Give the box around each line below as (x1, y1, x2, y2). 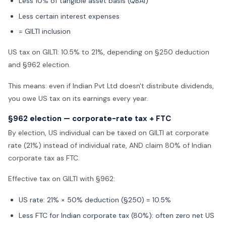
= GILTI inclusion (19, 27, 71, 36)
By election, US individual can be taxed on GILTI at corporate (8, 128, 209, 137)
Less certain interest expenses (19, 11, 120, 21)
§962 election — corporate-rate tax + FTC (8, 113, 171, 124)
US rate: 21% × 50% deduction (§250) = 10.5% (19, 195, 171, 205)
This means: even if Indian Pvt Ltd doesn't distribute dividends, (8, 81, 214, 91)
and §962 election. (8, 60, 71, 70)
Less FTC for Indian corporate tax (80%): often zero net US (19, 210, 214, 220)
